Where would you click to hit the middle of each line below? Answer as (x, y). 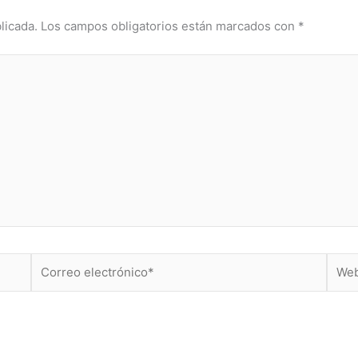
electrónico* (66, 280)
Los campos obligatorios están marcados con (169, 26)
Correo (50, 261)
